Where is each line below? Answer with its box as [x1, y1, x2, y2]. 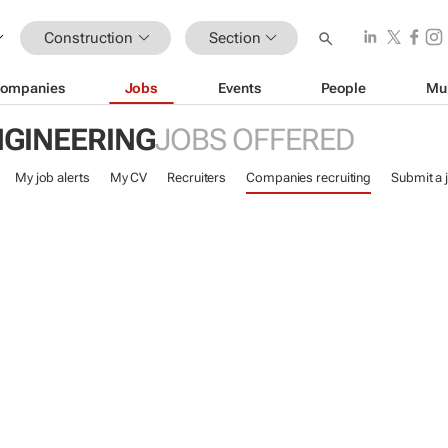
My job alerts [14, 170, 90, 185]
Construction [44, 28, 134, 47]
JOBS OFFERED [154, 122, 354, 157]
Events [218, 79, 261, 96]
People [320, 79, 366, 96]
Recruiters [167, 170, 227, 185]
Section [209, 28, 261, 47]
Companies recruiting [246, 170, 372, 185]
